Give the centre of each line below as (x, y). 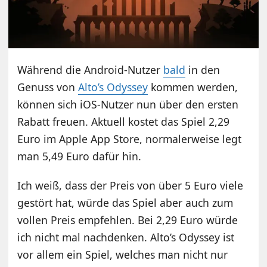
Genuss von (48, 87)
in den (203, 69)
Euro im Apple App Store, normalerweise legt (130, 139)
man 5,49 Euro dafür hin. (80, 156)
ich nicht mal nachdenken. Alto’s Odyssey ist (126, 237)
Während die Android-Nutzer (91, 69)
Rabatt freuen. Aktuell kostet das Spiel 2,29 (124, 121)
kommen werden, (193, 87)
